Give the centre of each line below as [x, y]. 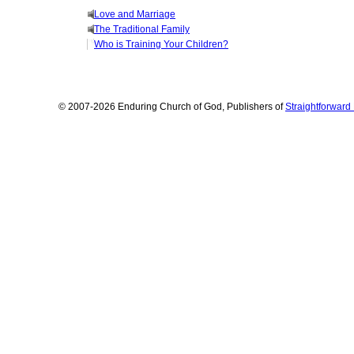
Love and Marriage [135, 14]
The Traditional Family [142, 29]
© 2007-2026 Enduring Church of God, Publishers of [172, 106]
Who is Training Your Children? [161, 44]
